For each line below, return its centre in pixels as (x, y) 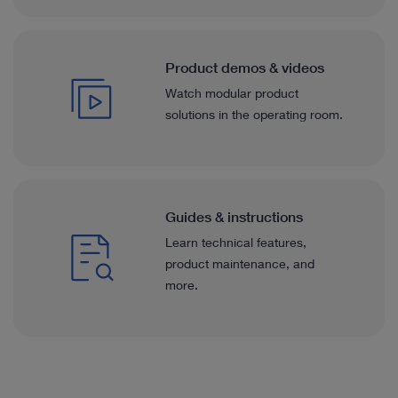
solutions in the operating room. (254, 114)
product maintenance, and (239, 263)
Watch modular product (231, 92)
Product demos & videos (244, 67)
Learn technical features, (235, 242)
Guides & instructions (234, 216)
